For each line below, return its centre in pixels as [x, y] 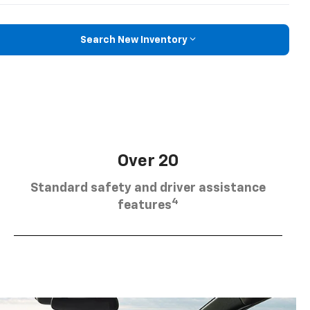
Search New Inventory [134, 40]
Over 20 [148, 161]
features [145, 205]
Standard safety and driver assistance [148, 188]
